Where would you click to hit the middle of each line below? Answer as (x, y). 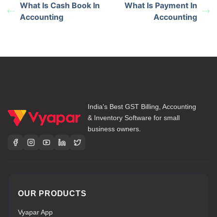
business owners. (114, 129)
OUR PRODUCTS (52, 193)
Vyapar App (35, 212)
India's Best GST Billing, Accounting (142, 106)
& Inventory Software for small (134, 117)
